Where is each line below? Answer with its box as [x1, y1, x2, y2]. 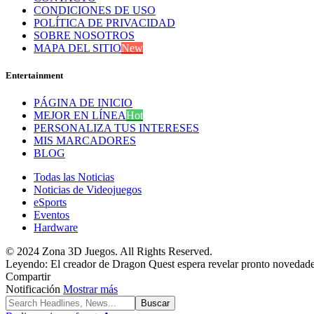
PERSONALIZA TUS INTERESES [34, 122, 199, 135]
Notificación [6, 283, 60, 296]
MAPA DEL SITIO [34, 41, 121, 54]
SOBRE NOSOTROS [34, 29, 135, 41]
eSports [34, 196, 67, 209]
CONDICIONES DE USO [34, 4, 156, 16]
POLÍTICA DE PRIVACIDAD [34, 16, 175, 29]
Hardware [34, 221, 78, 234]
